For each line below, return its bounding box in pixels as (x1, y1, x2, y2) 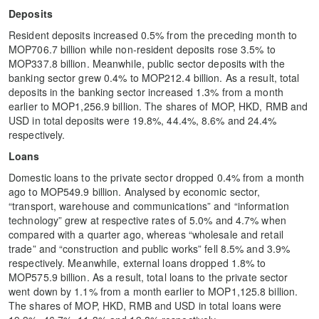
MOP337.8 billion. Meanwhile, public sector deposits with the (9, 56, 286, 70)
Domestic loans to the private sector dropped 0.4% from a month (9, 170, 305, 184)
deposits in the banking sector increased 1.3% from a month (9, 85, 283, 99)
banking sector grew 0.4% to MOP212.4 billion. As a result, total (9, 70, 300, 85)
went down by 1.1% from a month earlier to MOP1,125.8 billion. (9, 284, 298, 298)
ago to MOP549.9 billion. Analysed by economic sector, (9, 184, 261, 199)
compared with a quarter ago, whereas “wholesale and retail (9, 227, 283, 241)
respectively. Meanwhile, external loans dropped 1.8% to (9, 256, 266, 270)
